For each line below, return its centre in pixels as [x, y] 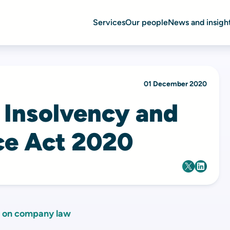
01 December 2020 [175, 84]
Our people [147, 22]
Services [109, 22]
